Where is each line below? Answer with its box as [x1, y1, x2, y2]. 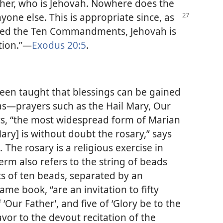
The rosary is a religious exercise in [5, 141, 163, 155]
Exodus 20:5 [32, 38, 86, 52]
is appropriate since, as [70, 10, 174, 24]
